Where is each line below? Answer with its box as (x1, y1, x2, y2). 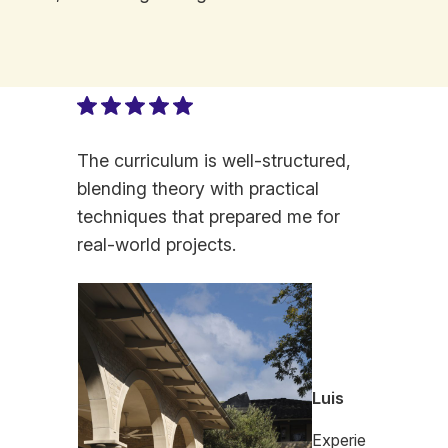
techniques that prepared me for (77, 206, 341, 228)
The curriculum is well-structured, (77, 150, 352, 172)
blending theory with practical (77, 178, 320, 200)
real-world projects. (77, 234, 237, 256)
